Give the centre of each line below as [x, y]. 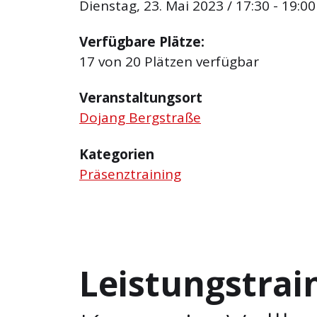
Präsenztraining [130, 174]
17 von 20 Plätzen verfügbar [169, 62]
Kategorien [117, 154]
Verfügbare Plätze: [142, 42]
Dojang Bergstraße [140, 118]
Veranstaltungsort [141, 98]
